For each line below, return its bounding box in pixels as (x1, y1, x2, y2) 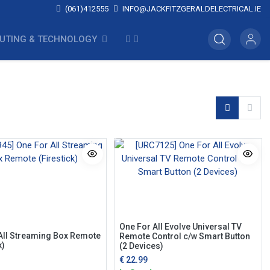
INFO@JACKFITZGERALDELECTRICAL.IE (121, 4, 261, 13)
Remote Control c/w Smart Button (119, 231, 250, 241)
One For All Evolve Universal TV (119, 221, 242, 231)
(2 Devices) (119, 240, 163, 251)
